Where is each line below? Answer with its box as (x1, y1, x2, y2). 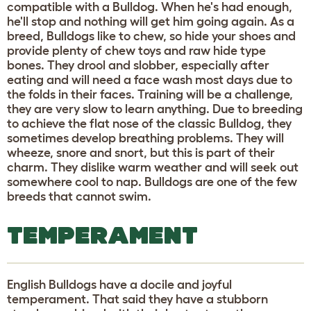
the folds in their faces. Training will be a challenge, (7, 87, 293, 101)
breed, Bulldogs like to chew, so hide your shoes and (7, 28, 296, 43)
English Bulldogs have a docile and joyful (7, 277, 232, 292)
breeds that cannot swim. (7, 189, 151, 203)
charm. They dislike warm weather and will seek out (7, 160, 299, 174)
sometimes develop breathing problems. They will (7, 131, 284, 145)
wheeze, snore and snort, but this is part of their (7, 145, 275, 160)
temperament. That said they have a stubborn (7, 292, 268, 306)
